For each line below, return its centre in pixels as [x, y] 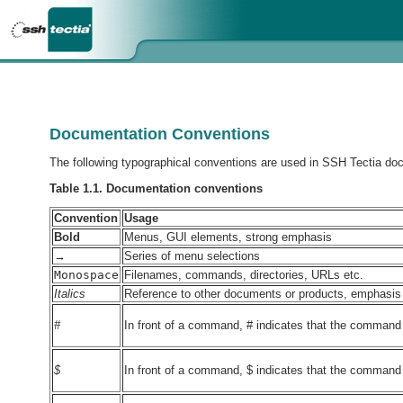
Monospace [86, 274]
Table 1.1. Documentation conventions [156, 188]
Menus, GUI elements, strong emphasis [228, 237]
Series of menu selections [192, 255]
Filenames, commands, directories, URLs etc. [244, 274]
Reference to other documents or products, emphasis [263, 293]
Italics [70, 293]
